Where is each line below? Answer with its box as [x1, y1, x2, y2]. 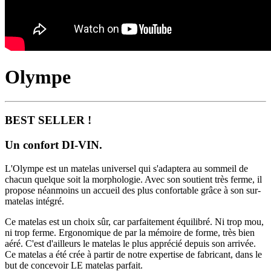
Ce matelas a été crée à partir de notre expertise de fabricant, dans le [5, 249, 262, 260]
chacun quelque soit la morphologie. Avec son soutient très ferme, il [5, 174, 262, 184]
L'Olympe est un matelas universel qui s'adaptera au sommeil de [5, 163, 248, 174]
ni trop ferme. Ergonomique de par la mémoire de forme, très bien [5, 227, 255, 238]
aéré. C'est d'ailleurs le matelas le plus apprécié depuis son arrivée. [5, 238, 256, 249]
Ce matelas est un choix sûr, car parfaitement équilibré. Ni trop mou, [5, 216, 264, 227]
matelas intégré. [5, 195, 64, 206]
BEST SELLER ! [5, 114, 91, 127]
